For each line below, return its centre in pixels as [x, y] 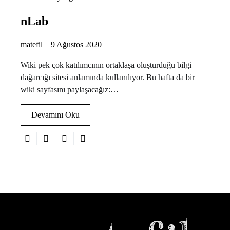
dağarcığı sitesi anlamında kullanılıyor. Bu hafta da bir [108, 77]
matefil [32, 44]
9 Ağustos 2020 [76, 44]
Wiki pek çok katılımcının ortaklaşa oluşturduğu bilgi [106, 65]
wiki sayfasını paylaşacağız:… [70, 89]
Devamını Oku [55, 114]
